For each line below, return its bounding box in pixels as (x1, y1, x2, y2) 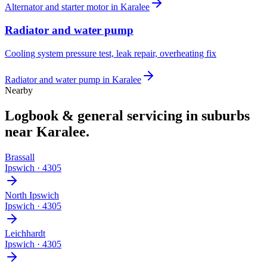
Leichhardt (5, 228, 45, 238)
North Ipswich (5, 190, 59, 200)
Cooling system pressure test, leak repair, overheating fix (5, 48, 216, 58)
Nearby (5, 85, 33, 95)
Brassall (5, 151, 35, 162)
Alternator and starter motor (5, 2, 108, 13)
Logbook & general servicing (5, 107, 182, 123)
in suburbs (182, 107, 250, 123)
